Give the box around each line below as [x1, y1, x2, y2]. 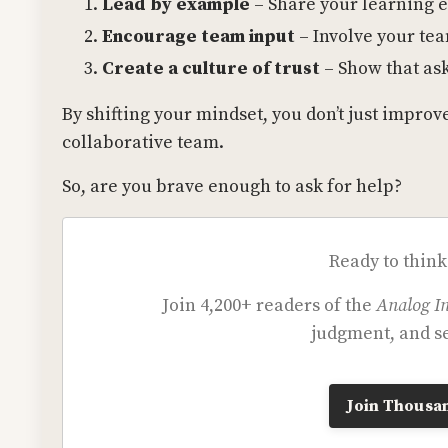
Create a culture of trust [102, 56, 320, 80]
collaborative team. [62, 130, 224, 154]
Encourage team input [102, 24, 295, 48]
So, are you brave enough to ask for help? [62, 174, 402, 198]
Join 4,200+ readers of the [162, 293, 377, 317]
